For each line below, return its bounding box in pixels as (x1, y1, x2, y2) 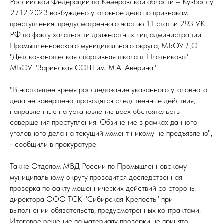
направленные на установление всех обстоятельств (10, 107, 180, 116)
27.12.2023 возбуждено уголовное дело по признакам (10, 8, 188, 17)
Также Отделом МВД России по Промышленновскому (10, 161, 187, 171)
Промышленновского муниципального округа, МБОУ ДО (10, 41, 198, 50)
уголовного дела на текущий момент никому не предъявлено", (10, 128, 212, 138)
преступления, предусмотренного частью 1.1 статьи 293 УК (10, 19, 205, 28)
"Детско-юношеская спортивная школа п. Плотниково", (10, 52, 190, 61)
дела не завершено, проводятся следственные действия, (10, 96, 195, 105)
